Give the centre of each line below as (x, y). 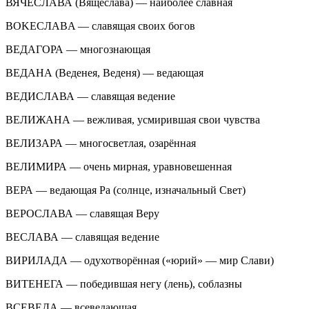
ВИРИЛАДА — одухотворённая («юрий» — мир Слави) (140, 260)
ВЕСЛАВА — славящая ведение (82, 237)
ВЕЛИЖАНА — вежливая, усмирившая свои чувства (133, 119)
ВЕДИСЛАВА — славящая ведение (90, 96)
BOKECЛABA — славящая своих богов (100, 26)
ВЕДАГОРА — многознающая (78, 49)
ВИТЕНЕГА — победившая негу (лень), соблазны (124, 283)
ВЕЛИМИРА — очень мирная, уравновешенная (119, 166)
